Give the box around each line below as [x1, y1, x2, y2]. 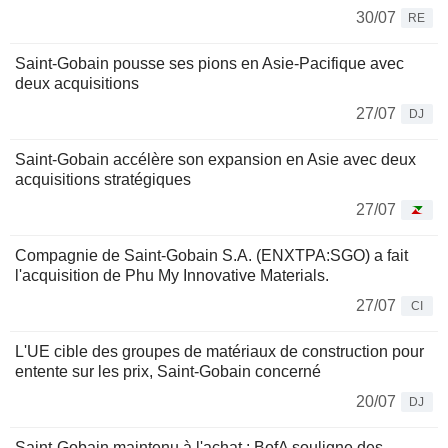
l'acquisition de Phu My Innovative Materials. [15, 267, 329, 285]
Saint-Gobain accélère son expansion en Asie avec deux [15, 151, 416, 169]
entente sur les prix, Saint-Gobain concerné [15, 363, 321, 381]
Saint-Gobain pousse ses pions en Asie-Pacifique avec [15, 55, 404, 73]
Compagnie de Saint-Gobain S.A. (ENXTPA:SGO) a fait [15, 247, 408, 265]
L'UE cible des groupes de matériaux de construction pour [15, 343, 424, 361]
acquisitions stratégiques [15, 171, 191, 189]
